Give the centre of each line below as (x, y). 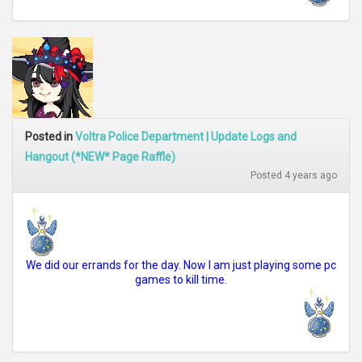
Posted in (50, 137)
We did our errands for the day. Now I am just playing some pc (181, 265)
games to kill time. (181, 280)
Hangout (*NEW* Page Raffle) (100, 157)
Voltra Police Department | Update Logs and (186, 137)
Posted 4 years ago (294, 175)
